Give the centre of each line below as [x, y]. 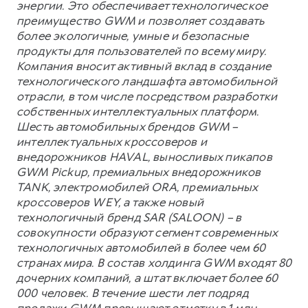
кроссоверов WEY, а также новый [110, 202]
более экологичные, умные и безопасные [133, 35]
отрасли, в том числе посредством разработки [147, 96]
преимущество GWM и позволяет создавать [141, 20]
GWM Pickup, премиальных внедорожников [139, 172]
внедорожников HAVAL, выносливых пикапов [144, 156]
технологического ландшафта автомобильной [147, 81]
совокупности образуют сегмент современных [147, 232]
